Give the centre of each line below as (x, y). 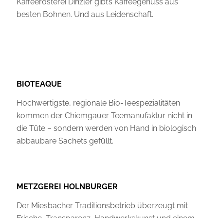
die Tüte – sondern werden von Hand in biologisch (106, 128)
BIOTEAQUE (39, 84)
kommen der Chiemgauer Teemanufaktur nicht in (104, 116)
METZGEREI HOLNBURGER (67, 186)
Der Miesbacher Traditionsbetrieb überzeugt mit (102, 206)
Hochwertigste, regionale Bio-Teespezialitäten (98, 103)
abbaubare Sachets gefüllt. (65, 141)
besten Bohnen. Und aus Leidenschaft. (85, 14)
